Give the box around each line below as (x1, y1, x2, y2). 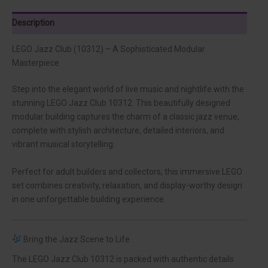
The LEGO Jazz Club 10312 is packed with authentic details (12, 254, 234, 264)
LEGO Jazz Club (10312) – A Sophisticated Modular (12, 44, 205, 54)
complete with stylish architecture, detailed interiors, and (12, 126, 224, 136)
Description (12, 18, 54, 28)
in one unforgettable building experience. (12, 194, 166, 204)
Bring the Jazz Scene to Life (21, 234, 130, 245)
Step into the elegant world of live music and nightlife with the (12, 84, 244, 95)
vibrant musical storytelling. (12, 139, 115, 150)
